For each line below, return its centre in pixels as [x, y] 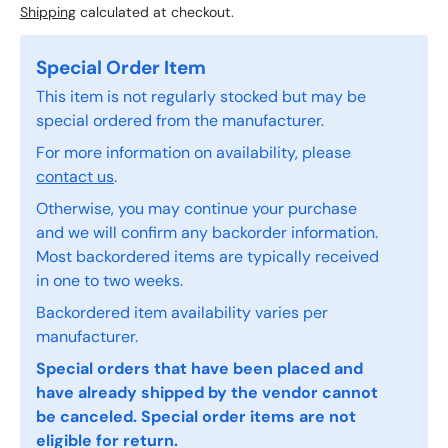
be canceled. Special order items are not [196, 417]
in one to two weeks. [109, 281]
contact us [75, 177]
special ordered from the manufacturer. [180, 121]
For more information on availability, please [193, 153]
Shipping [48, 12]
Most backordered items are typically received [207, 257]
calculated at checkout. [155, 12]
